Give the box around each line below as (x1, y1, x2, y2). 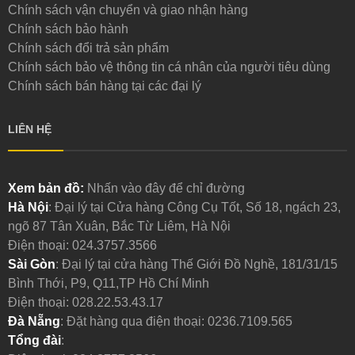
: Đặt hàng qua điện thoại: (60, 315, 208, 329)
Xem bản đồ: (8, 181, 84, 196)
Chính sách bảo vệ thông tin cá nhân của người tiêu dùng (8, 60, 330, 74)
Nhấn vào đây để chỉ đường (87, 181, 245, 196)
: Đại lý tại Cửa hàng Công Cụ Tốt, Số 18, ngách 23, (48, 200, 341, 215)
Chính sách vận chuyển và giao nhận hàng (8, 3, 248, 17)
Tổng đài (8, 334, 61, 348)
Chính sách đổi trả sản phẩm (8, 41, 169, 55)
